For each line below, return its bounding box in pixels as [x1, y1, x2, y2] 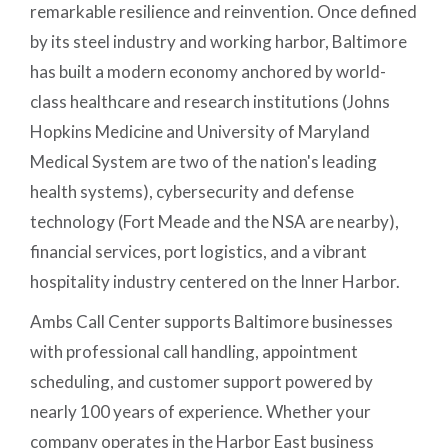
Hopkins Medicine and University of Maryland [30, 121, 371, 143]
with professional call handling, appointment [30, 341, 359, 363]
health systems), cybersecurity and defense [30, 181, 355, 203]
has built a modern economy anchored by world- [30, 61, 387, 83]
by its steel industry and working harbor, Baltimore [30, 31, 408, 53]
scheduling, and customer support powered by [30, 371, 374, 393]
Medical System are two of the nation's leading [30, 151, 378, 173]
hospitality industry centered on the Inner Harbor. [30, 271, 401, 293]
